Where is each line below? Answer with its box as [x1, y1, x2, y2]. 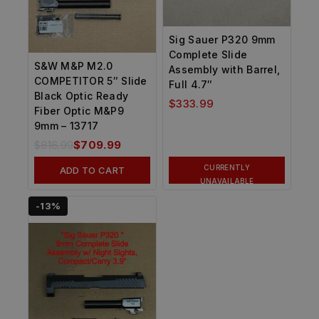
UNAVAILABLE [199, 177, 254, 185]
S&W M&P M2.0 [34, 59, 113, 72]
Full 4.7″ [169, 78, 213, 90]
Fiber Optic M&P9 [34, 104, 124, 117]
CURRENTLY [204, 163, 250, 172]
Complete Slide [169, 48, 248, 61]
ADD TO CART [59, 164, 125, 176]
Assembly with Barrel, [169, 63, 281, 75]
